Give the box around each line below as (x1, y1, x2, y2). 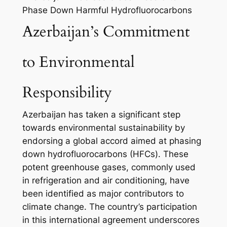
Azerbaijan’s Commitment (22, 21, 190, 43)
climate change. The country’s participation (22, 202, 197, 212)
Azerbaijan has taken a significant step (22, 109, 180, 120)
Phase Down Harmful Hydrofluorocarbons (22, 5, 192, 16)
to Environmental (22, 52, 135, 73)
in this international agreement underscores (22, 215, 200, 225)
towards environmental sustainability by (22, 123, 185, 133)
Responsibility (22, 82, 112, 103)
